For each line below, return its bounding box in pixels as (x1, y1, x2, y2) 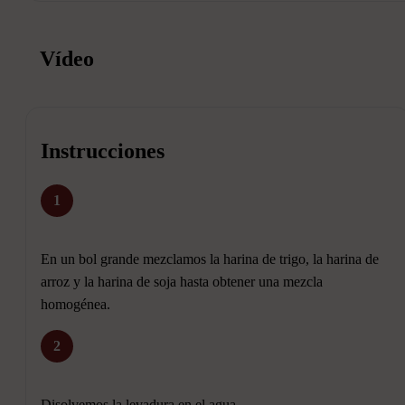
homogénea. (41, 297, 110, 313)
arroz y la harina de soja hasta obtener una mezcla (41, 274, 323, 290)
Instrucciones (41, 139, 165, 164)
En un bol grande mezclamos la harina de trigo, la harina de (41, 251, 379, 268)
